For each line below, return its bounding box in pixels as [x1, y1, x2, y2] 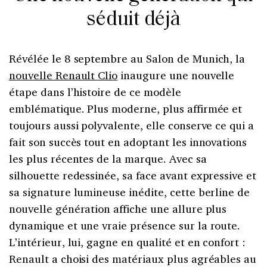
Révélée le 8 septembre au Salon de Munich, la [9, 51, 246, 66]
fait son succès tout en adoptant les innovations [9, 134, 247, 149]
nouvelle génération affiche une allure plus [9, 201, 227, 216]
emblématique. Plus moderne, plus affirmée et [9, 101, 243, 116]
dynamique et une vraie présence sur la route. [9, 218, 241, 232]
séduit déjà [86, 9, 181, 30]
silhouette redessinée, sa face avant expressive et [9, 167, 257, 182]
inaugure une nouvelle [117, 67, 235, 82]
